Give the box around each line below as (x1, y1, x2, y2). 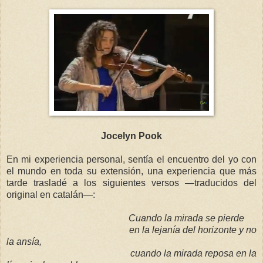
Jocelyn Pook (101, 130, 162, 141)
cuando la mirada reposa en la (130, 248, 257, 258)
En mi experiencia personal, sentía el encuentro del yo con (6, 154, 257, 164)
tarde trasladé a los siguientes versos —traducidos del (6, 177, 257, 188)
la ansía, (6, 236, 42, 247)
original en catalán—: (6, 189, 95, 200)
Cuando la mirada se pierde (129, 213, 244, 223)
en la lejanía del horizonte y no (129, 224, 257, 235)
